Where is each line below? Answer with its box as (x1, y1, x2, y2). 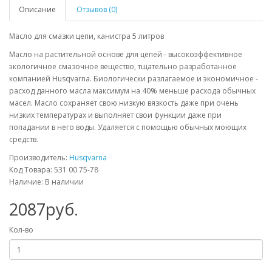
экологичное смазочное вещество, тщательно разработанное (9, 61, 237, 72)
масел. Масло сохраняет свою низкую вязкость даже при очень (9, 98, 239, 109)
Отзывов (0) (76, 4, 117, 15)
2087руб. (9, 198, 78, 221)
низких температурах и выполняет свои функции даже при (9, 110, 222, 121)
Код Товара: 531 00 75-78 (9, 165, 98, 175)
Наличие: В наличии (9, 177, 84, 188)
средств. (9, 134, 38, 145)
